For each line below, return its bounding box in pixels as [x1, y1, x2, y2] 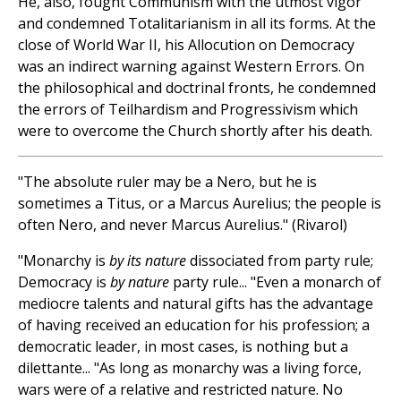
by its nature [109, 251, 186, 271]
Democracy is [18, 272, 110, 293]
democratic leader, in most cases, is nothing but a [18, 337, 348, 357]
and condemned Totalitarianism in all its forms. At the [18, 13, 376, 34]
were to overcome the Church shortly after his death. [18, 121, 372, 141]
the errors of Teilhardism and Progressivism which [18, 99, 358, 120]
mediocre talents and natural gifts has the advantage [18, 294, 373, 314]
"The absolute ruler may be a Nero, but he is [18, 172, 317, 192]
